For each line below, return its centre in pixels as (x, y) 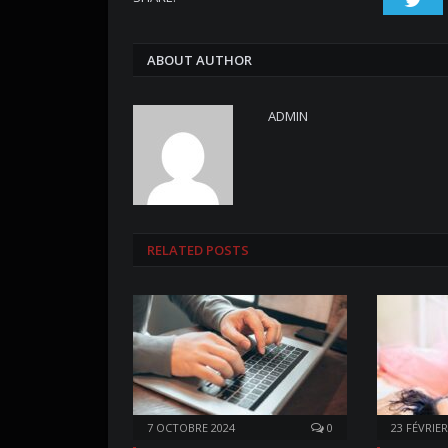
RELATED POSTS (198, 250)
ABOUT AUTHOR (199, 60)
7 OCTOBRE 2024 (191, 428)
